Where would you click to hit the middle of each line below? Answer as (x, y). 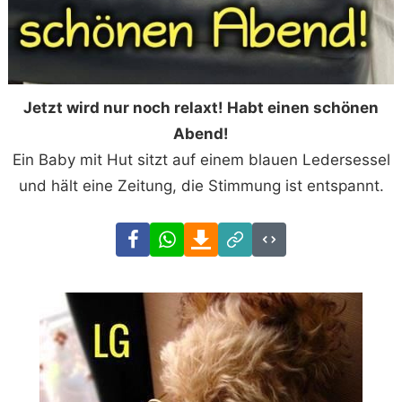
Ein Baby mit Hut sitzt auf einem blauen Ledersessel (201, 159)
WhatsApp (220, 234)
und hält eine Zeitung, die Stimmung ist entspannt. (201, 185)
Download (253, 234)
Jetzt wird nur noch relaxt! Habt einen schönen (201, 107)
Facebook (184, 234)
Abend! (201, 133)
